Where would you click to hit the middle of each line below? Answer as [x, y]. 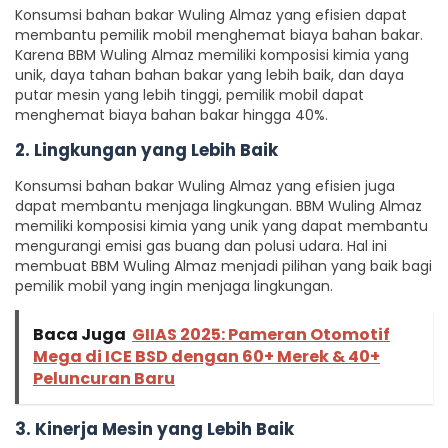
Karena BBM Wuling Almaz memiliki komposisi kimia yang [212, 55]
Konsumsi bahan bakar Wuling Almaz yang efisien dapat [211, 15]
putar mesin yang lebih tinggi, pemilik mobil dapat [189, 95]
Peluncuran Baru [104, 378]
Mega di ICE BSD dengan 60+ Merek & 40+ [206, 356]
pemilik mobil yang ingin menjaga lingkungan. [174, 286]
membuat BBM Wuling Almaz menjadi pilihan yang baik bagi [223, 266]
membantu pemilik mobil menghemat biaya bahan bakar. [219, 35]
